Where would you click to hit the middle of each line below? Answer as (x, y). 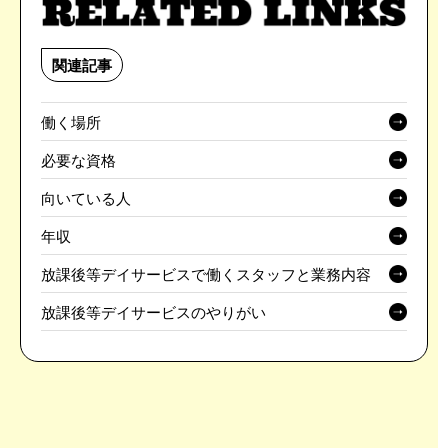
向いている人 (86, 198)
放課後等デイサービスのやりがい (153, 312)
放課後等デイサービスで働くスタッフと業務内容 (206, 274)
